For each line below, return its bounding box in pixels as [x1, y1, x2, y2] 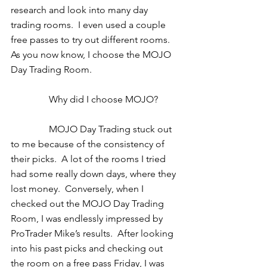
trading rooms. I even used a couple [11, 19, 168, 30]
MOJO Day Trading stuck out [11, 123, 49, 135]
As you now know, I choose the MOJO [11, 49, 173, 60]
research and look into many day [11, 4, 150, 15]
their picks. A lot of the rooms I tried [11, 153, 168, 164]
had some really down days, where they [11, 168, 178, 179]
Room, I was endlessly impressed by [11, 213, 165, 224]
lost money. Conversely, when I [11, 183, 146, 194]
